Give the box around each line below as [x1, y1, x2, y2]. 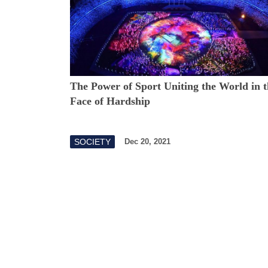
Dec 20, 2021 [124, 137, 170, 147]
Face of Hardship [70, 95, 150, 107]
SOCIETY [74, 136, 111, 147]
